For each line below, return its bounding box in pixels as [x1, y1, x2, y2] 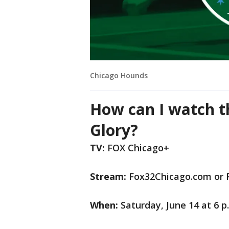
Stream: [90, 170, 126, 183]
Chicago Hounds [90, 71, 150, 81]
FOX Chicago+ [105, 142, 169, 154]
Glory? [90, 120, 138, 141]
